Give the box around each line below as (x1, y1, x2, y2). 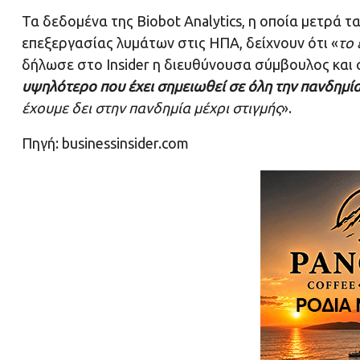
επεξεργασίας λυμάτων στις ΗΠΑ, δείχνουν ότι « (22, 35, 338, 51)
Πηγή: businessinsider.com (22, 135, 189, 152)
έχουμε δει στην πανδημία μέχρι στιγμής (22, 100, 281, 117)
